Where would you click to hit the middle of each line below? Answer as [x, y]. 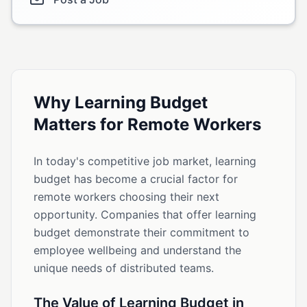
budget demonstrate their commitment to [142, 232]
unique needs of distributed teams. [124, 268]
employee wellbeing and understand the [137, 250]
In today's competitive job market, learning [145, 161]
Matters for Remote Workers [147, 124]
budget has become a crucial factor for [136, 179]
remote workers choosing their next [126, 197]
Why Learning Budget [121, 102]
